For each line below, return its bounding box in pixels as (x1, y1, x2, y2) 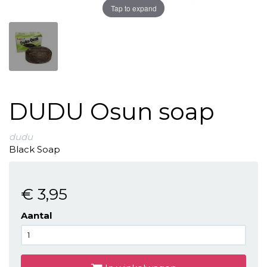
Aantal (21, 209, 52, 221)
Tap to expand (110, 2, 157, 13)
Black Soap (9, 143, 60, 155)
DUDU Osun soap (9, 97, 215, 126)
